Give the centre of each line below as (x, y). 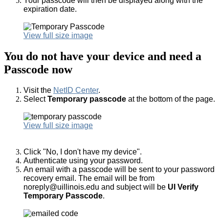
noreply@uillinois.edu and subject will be (96, 187)
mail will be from (126, 178)
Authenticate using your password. (83, 161)
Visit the (38, 90)
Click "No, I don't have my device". (83, 152)
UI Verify (183, 187)
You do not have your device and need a (103, 56)
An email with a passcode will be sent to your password (119, 170)
